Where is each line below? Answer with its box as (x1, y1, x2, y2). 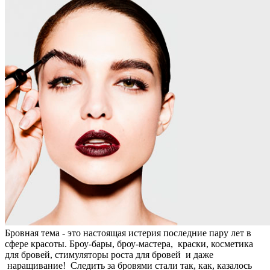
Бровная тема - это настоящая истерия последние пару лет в (5, 228, 251, 239)
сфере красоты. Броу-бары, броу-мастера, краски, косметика (5, 239, 253, 250)
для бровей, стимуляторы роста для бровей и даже (5, 250, 213, 260)
